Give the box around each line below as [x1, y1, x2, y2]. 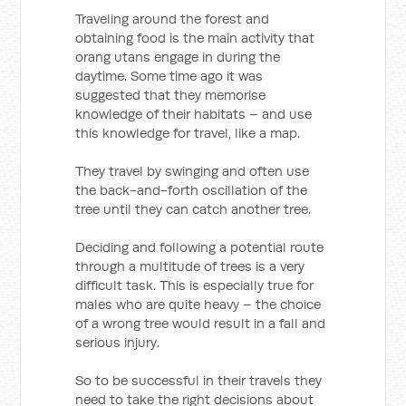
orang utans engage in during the [75, 48, 281, 65]
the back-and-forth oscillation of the [75, 181, 308, 198]
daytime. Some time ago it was [75, 67, 264, 84]
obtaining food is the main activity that [75, 29, 315, 46]
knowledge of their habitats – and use [75, 105, 313, 122]
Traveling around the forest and [75, 10, 270, 27]
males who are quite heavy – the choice [75, 295, 322, 313]
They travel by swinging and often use [75, 162, 310, 179]
